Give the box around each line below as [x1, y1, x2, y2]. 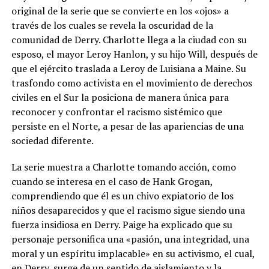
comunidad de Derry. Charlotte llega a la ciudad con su [11, 33, 247, 47]
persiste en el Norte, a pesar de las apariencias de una [11, 119, 244, 133]
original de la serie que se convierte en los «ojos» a [11, 4, 229, 18]
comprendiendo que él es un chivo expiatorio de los [11, 189, 234, 203]
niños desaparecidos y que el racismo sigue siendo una [11, 204, 245, 217]
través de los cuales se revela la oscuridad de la [11, 19, 213, 32]
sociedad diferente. [11, 134, 94, 148]
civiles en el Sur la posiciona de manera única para [11, 91, 229, 104]
